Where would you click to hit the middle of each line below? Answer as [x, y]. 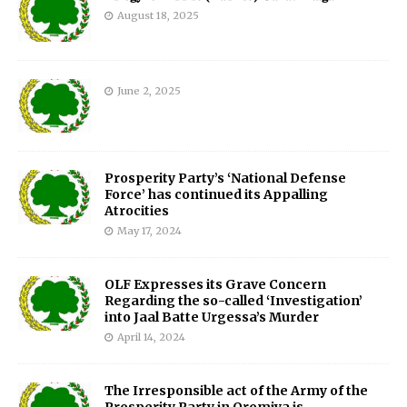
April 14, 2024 [151, 338]
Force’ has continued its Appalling [216, 195]
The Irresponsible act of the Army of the [236, 391]
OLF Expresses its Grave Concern [215, 285]
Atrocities [137, 211]
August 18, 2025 [158, 16]
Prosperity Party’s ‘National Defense [225, 179]
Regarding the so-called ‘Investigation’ [233, 301]
